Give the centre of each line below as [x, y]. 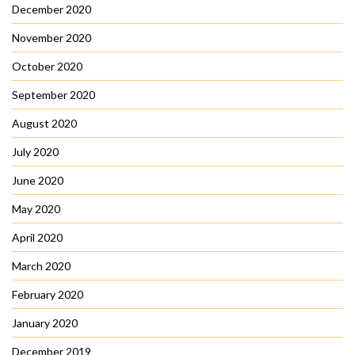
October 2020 [47, 67]
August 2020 [44, 124]
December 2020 [52, 10]
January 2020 [45, 323]
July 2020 [35, 152]
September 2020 [53, 95]
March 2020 [41, 266]
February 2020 [48, 295]
